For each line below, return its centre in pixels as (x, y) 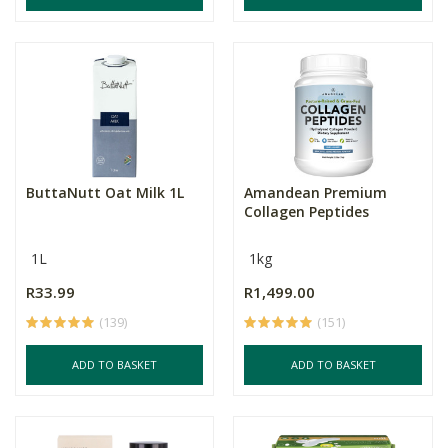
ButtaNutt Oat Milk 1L (105, 192)
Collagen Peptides (307, 211)
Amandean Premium (316, 192)
